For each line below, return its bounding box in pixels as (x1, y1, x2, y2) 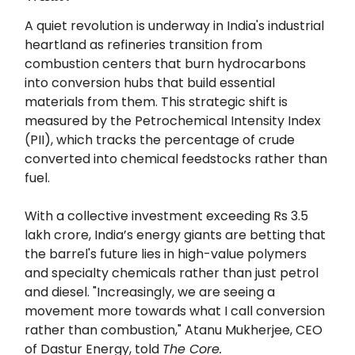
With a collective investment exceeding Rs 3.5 (25, 206, 308, 225)
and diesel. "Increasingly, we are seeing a (25, 282, 275, 301)
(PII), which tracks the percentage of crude (25, 130, 295, 149)
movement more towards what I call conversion (25, 301, 325, 320)
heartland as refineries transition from (25, 35, 262, 54)
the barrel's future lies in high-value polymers (25, 244, 307, 263)
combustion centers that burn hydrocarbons (25, 54, 306, 73)
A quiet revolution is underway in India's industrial (25, 16, 324, 35)
